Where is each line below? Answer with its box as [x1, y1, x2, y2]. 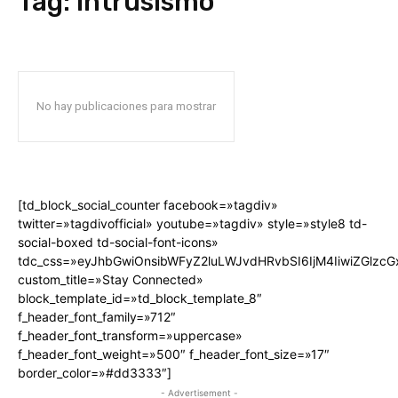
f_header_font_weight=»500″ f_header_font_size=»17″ [18, 346, 330, 362]
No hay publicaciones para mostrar [36, 99, 216, 113]
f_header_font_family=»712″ [18, 308, 176, 324]
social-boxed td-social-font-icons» [18, 234, 219, 250]
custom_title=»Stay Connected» [18, 271, 203, 287]
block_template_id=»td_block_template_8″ [18, 290, 262, 306]
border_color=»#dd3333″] [18, 364, 171, 380]
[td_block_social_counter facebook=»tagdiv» [18, 196, 278, 212]
